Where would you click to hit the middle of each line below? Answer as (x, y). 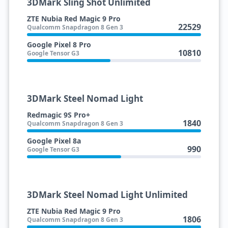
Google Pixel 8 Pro (59, 45)
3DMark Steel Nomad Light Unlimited (107, 195)
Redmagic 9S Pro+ (58, 115)
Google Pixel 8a (54, 141)
